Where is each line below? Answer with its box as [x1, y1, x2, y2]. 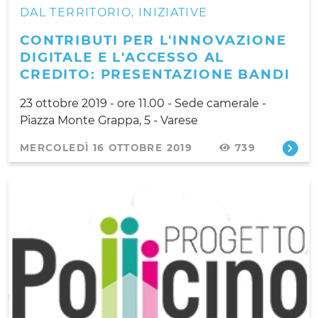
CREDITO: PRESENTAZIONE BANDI [20, 65, 290, 82]
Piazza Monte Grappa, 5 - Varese [20, 113, 198, 127]
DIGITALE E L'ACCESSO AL [20, 48, 225, 65]
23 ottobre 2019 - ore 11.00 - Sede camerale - [20, 96, 266, 110]
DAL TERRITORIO [20, 5, 132, 19]
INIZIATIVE [138, 5, 208, 19]
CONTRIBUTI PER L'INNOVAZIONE [20, 31, 287, 48]
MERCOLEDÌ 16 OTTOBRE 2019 [20, 141, 192, 153]
